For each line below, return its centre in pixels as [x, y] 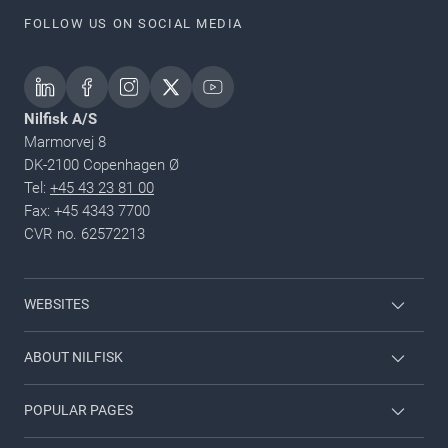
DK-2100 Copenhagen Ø [101, 164]
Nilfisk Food [65, 380]
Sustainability [69, 433]
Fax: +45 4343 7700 [87, 210]
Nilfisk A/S [60, 118]
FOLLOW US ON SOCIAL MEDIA [133, 23]
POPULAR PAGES [78, 410]
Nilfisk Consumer [82, 341]
